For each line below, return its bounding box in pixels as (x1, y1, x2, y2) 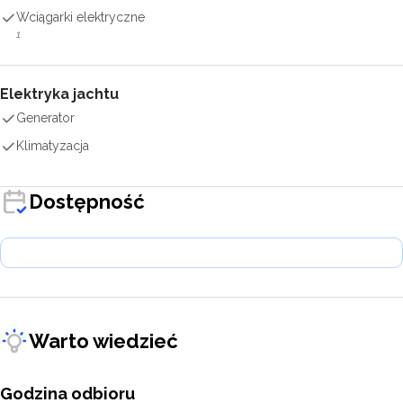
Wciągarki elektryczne (16, 10, 145, 24)
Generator (16, 111, 75, 125)
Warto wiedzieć (29, 328, 178, 353)
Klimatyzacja (16, 139, 89, 153)
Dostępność (29, 189, 145, 213)
